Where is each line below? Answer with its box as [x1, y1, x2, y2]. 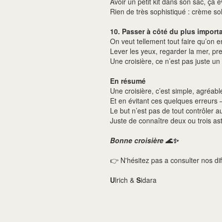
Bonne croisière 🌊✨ [110, 135, 178, 145]
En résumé [110, 76, 146, 86]
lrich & [115, 175, 136, 185]
